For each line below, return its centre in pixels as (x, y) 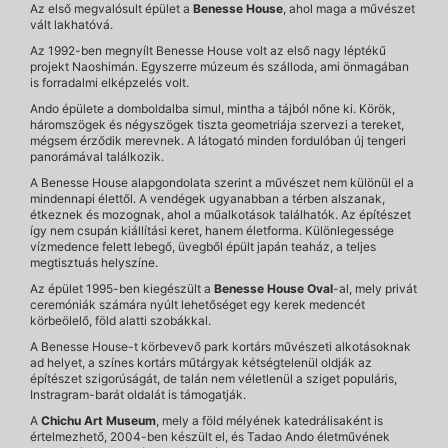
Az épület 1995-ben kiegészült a (122, 288)
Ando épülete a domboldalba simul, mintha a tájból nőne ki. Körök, (212, 108)
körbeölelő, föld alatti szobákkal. (120, 320)
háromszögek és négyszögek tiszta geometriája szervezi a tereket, (217, 124)
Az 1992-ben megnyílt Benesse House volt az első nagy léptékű (208, 50)
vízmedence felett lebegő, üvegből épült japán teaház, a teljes (203, 246)
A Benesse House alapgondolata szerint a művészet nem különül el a (222, 182)
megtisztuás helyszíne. (94, 262)
